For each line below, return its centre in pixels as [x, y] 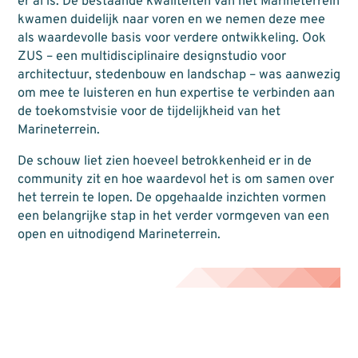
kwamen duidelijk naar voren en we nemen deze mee [171, 20]
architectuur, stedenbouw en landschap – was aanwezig [179, 76]
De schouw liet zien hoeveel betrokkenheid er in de [164, 162]
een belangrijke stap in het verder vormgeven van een [173, 217]
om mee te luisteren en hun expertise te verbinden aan [176, 94]
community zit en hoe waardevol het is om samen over [175, 180]
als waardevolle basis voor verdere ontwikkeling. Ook [171, 39]
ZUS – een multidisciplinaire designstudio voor [151, 57]
